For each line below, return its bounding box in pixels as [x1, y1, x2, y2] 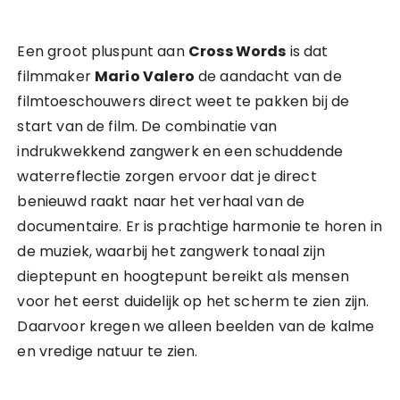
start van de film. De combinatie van [17, 116, 277, 137]
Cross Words [187, 41, 287, 62]
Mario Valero [95, 66, 195, 87]
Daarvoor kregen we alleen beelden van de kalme [17, 316, 375, 337]
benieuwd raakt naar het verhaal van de [17, 191, 305, 212]
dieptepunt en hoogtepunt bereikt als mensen [17, 266, 349, 287]
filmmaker [17, 66, 95, 87]
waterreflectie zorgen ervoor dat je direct [17, 166, 317, 187]
